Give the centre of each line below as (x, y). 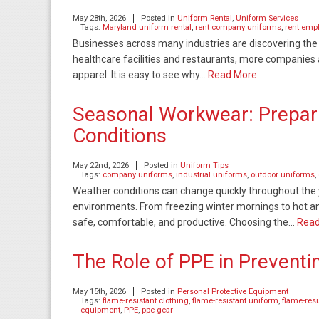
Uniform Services (267, 18)
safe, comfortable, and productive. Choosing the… (185, 222)
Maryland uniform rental (147, 27)
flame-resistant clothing (146, 301)
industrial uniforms (211, 175)
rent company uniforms (238, 27)
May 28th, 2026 (99, 18)
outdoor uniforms (283, 175)
